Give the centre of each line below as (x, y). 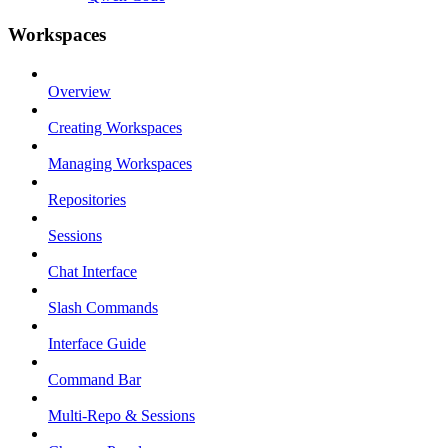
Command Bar (94, 379)
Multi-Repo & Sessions (121, 415)
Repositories (87, 199)
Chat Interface (92, 271)
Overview (79, 91)
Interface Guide (97, 343)
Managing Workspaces (120, 163)
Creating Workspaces (115, 127)
